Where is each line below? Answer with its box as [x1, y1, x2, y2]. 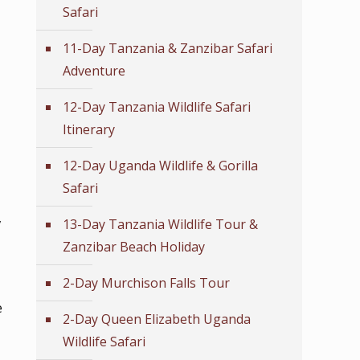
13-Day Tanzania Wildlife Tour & [63, 215, 258, 233]
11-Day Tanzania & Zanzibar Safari [63, 39, 272, 57]
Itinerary [63, 121, 115, 138]
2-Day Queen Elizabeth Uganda [63, 310, 251, 328]
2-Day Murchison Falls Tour [63, 274, 230, 292]
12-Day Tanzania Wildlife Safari [63, 98, 251, 116]
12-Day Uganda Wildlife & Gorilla [63, 157, 258, 174]
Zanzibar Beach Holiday [63, 238, 205, 256]
